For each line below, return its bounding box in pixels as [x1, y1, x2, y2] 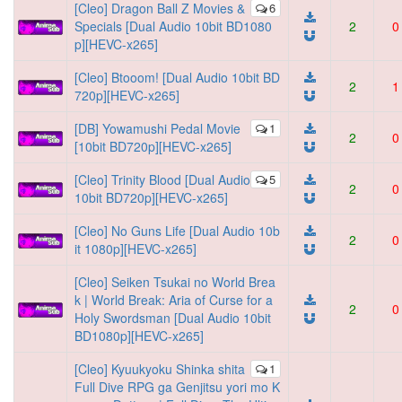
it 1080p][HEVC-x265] [74, 240, 197, 258]
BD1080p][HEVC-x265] [74, 327, 204, 345]
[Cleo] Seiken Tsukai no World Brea [74, 273, 275, 291]
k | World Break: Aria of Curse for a [74, 291, 273, 309]
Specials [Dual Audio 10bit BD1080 [74, 17, 272, 35]
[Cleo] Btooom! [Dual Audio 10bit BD [74, 68, 280, 86]
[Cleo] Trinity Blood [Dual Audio [74, 170, 250, 188]
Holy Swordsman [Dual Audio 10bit [74, 309, 271, 327]
